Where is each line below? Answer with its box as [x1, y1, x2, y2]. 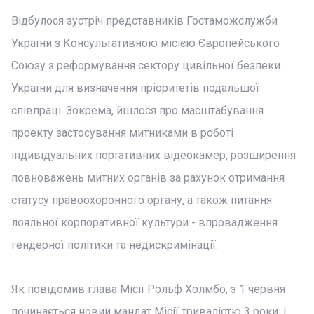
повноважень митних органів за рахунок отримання [11, 171, 285, 184]
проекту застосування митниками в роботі [11, 126, 233, 139]
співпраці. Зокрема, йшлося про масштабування [11, 104, 264, 117]
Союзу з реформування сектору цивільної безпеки [11, 59, 280, 72]
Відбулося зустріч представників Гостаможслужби [11, 14, 278, 27]
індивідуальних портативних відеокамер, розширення [11, 149, 296, 162]
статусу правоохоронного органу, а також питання [11, 193, 272, 207]
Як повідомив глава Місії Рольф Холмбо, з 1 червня [11, 282, 285, 296]
